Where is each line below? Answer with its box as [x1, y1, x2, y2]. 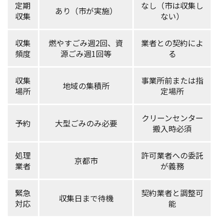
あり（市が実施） [54, 4, 117, 17]
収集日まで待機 [58, 192, 113, 204]
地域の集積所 [62, 79, 109, 91]
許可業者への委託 [141, 149, 203, 161]
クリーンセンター [141, 111, 203, 124]
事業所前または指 [141, 74, 203, 86]
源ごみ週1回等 [60, 47, 111, 59]
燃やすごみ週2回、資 [49, 36, 123, 49]
